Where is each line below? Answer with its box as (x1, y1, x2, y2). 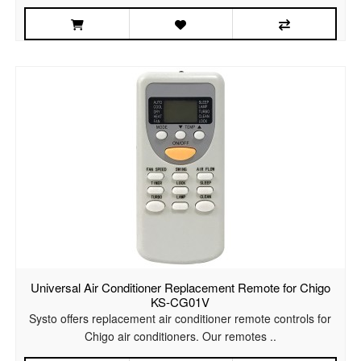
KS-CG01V (151, 293, 210, 311)
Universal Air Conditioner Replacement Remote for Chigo (30, 279, 330, 297)
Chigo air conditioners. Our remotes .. (84, 328, 276, 345)
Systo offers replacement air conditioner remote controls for (29, 310, 332, 327)
